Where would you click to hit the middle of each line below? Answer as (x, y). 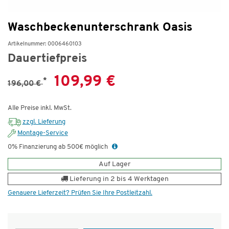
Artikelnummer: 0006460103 (45, 44)
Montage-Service (43, 133)
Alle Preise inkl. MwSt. (40, 108)
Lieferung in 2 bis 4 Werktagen (118, 179)
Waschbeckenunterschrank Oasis (100, 28)
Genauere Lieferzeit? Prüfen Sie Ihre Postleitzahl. (80, 193)
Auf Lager (114, 165)
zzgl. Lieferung (44, 122)
